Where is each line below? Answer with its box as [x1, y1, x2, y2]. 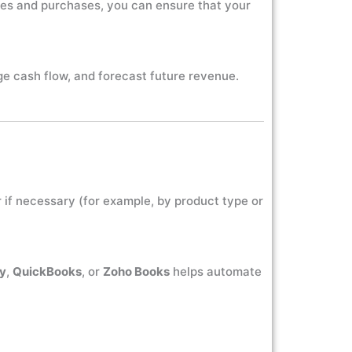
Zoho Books [103, 264, 170, 279]
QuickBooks [13, 264, 82, 279]
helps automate [170, 264, 262, 279]
